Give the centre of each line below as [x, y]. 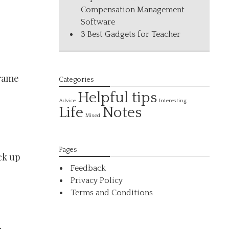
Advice [67, 101]
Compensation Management [133, 10]
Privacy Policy [97, 180]
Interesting [173, 100]
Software [98, 22]
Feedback [88, 168]
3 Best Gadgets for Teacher [131, 34]
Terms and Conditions [112, 193]
